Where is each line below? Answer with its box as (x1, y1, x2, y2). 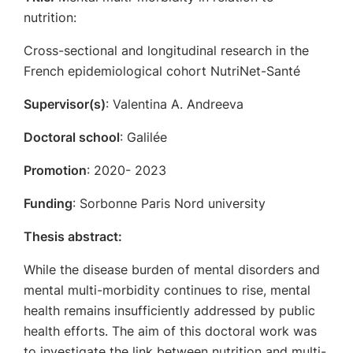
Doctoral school (24, 129, 120, 145)
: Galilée (120, 129, 167, 145)
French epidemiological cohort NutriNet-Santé (24, 63, 300, 79)
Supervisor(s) (24, 96, 106, 112)
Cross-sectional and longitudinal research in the (24, 43, 309, 58)
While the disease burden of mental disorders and (24, 262, 320, 277)
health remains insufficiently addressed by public (24, 303, 315, 318)
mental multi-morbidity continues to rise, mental (24, 282, 310, 298)
